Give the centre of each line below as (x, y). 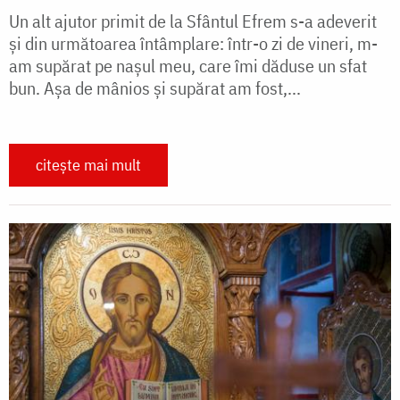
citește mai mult (88, 165)
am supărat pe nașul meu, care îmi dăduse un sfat (188, 66)
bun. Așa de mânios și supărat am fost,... (155, 88)
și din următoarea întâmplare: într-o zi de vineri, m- (193, 44)
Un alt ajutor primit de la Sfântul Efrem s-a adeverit (193, 21)
